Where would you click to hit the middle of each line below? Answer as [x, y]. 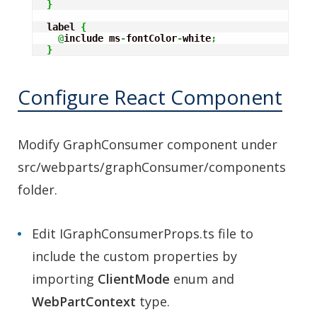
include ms [92, 38]
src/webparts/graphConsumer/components [152, 167]
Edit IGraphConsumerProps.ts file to [143, 233]
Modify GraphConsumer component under [148, 144]
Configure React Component [150, 97]
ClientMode [134, 278]
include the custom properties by [134, 256]
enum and [202, 278]
